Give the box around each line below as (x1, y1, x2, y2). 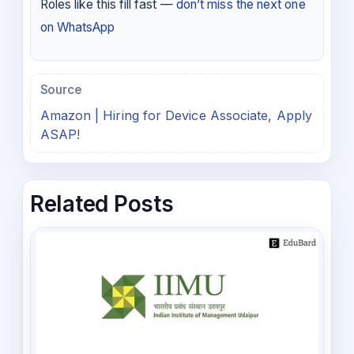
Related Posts (30, 190, 174, 218)
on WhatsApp (40, 20, 115, 36)
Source (40, 82, 82, 98)
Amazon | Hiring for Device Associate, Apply (40, 107, 313, 123)
